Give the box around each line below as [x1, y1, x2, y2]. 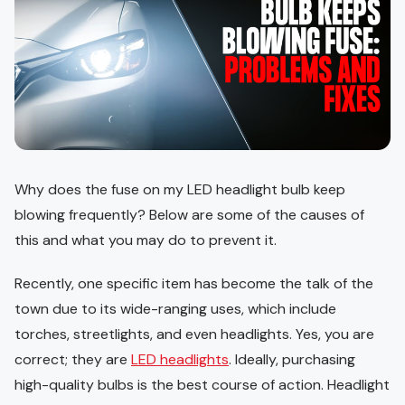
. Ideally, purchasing [229, 350, 355, 370]
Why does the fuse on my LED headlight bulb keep [14, 180, 345, 200]
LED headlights [131, 350, 229, 370]
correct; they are [14, 350, 131, 370]
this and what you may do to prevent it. [14, 231, 277, 250]
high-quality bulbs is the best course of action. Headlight [14, 375, 390, 395]
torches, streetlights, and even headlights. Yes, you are [14, 325, 374, 344]
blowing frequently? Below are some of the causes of [14, 205, 364, 225]
